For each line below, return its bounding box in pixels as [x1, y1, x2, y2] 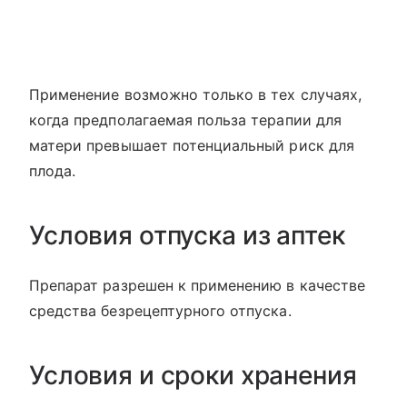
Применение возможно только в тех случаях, [29, 85, 362, 104]
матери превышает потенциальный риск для [29, 136, 354, 154]
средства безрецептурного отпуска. [29, 302, 292, 320]
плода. [29, 162, 76, 180]
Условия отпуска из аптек [29, 220, 345, 251]
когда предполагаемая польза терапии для [29, 111, 342, 129]
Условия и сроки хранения [29, 360, 357, 391]
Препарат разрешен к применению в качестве [29, 276, 365, 294]
